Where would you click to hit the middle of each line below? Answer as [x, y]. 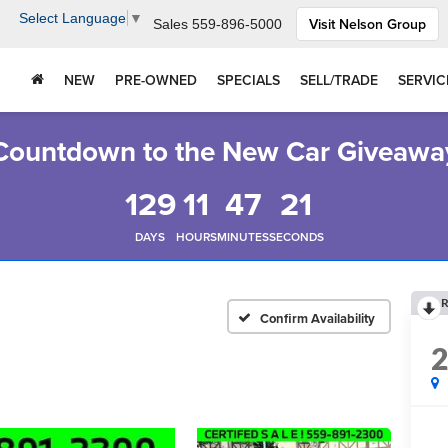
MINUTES [242, 236]
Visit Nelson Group [367, 24]
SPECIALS [248, 80]
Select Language [72, 18]
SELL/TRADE [339, 80]
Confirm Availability [317, 318]
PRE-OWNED [156, 80]
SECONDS [296, 236]
